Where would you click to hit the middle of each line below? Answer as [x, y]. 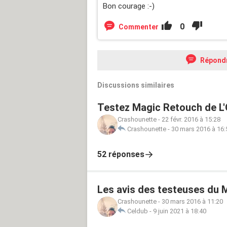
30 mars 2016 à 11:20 [192, 201]
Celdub [138, 211]
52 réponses [121, 154]
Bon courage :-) [129, 6]
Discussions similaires [136, 85]
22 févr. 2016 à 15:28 [191, 119]
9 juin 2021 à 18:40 [180, 211]
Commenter [139, 27]
